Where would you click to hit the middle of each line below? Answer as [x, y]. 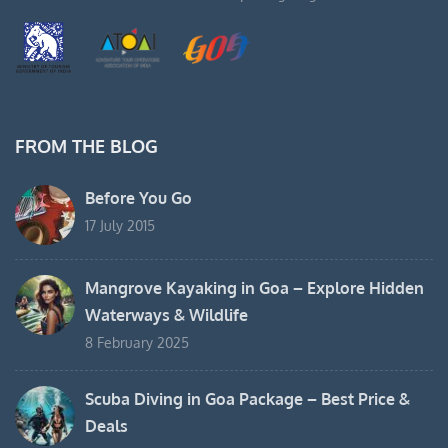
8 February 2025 [137, 343]
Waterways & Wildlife [166, 315]
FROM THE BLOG [86, 146]
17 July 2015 [120, 226]
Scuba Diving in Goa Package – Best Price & [247, 399]
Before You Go [138, 198]
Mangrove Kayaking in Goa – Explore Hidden [254, 288]
